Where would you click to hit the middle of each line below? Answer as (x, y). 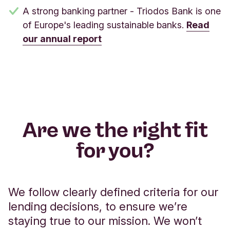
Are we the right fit (115, 130)
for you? (115, 151)
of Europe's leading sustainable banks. (104, 25)
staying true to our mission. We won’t (105, 221)
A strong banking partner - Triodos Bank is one (122, 11)
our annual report (62, 39)
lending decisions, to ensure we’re (98, 207)
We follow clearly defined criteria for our (113, 192)
